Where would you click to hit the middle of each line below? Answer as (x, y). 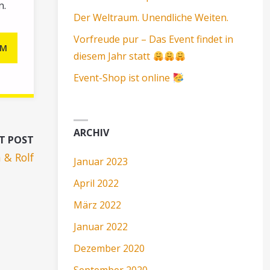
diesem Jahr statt (113, 56)
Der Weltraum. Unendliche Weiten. (151, 18)
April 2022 (96, 183)
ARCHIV (92, 132)
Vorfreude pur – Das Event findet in (154, 39)
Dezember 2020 (109, 248)
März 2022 (98, 205)
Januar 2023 (101, 161)
